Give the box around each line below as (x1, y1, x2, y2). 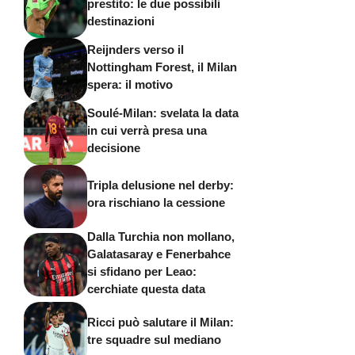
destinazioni (87, 14, 155, 29)
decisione (87, 141, 140, 155)
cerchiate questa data (87, 281, 205, 296)
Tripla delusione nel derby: (87, 178, 234, 193)
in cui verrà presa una (87, 124, 207, 138)
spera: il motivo (87, 78, 173, 92)
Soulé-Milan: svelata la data (87, 106, 239, 120)
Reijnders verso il (87, 43, 184, 57)
